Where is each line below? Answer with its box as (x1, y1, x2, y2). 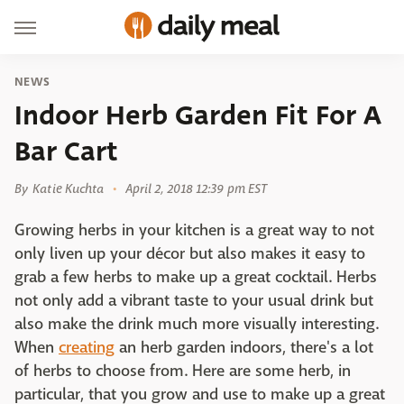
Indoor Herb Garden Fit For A (14, 96, 381, 135)
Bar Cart (14, 132, 118, 171)
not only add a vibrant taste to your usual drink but (14, 290, 373, 311)
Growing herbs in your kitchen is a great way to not (14, 220, 374, 241)
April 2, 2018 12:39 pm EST (124, 180, 268, 197)
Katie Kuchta (32, 180, 105, 197)
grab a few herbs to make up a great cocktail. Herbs (14, 267, 377, 288)
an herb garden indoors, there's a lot (115, 337, 373, 358)
